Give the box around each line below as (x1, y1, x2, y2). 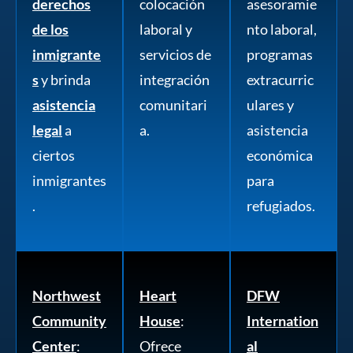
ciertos (32, 147, 75, 165)
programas (247, 46, 313, 64)
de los (32, 20, 69, 39)
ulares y (247, 96, 294, 114)
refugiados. (247, 197, 315, 215)
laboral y (139, 20, 192, 39)
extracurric (247, 71, 314, 89)
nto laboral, (247, 20, 317, 39)
